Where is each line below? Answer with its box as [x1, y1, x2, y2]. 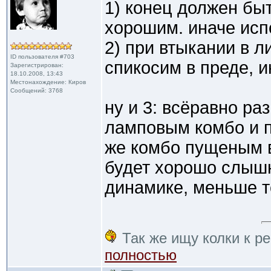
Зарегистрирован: [10, 62, 64, 68]
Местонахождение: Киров [10, 79, 86, 85]
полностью [105, 247, 177, 263]
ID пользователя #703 [10, 53, 74, 60]
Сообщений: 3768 [10, 87, 63, 94]
